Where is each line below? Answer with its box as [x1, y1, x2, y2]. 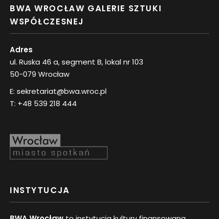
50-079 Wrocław [10, 69, 69, 80]
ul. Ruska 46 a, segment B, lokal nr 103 [10, 57, 143, 67]
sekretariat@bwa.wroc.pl [17, 86, 107, 97]
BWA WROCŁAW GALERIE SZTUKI [10, 2, 162, 14]
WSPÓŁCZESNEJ [10, 15, 84, 27]
